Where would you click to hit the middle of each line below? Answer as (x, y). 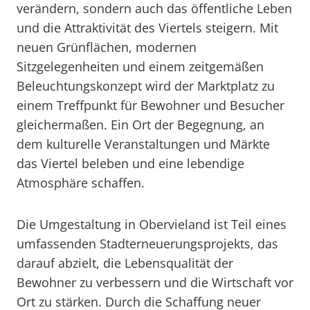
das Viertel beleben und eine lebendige (130, 163)
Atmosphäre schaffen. (81, 183)
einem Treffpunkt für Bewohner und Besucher (151, 105)
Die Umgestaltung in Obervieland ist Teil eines (152, 224)
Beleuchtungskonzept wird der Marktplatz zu (146, 86)
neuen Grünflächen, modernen (107, 47)
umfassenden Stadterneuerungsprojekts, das (147, 244)
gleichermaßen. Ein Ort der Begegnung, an (140, 125)
